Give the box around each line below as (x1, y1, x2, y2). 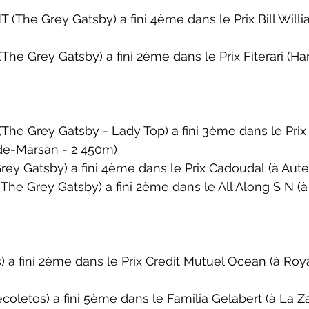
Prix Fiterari (219, 49, 283, 63)
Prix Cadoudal (185, 161, 265, 175)
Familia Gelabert (167, 291, 262, 306)
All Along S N (218, 179, 294, 194)
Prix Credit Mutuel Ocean (121, 254, 266, 268)
